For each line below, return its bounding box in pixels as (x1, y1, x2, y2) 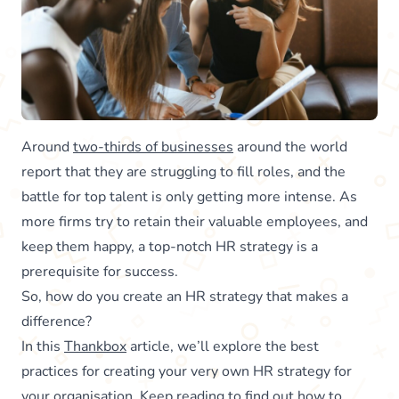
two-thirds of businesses (73, 136, 233, 157)
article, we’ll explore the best (126, 336, 319, 356)
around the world (233, 136, 347, 157)
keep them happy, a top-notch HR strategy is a (21, 236, 318, 256)
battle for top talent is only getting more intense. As (21, 186, 357, 207)
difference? (21, 311, 92, 331)
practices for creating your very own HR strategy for (21, 361, 352, 381)
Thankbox (64, 336, 126, 356)
